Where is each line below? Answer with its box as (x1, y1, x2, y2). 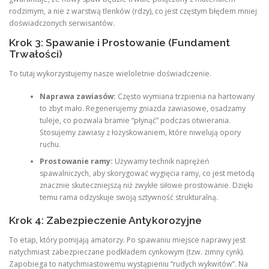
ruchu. (39, 139, 61, 150)
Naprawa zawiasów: (39, 91, 116, 102)
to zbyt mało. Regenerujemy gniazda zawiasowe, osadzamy (39, 103, 246, 114)
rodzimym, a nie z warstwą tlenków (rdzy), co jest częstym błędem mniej (9, 5, 257, 16)
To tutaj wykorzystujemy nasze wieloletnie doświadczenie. (9, 68, 211, 79)
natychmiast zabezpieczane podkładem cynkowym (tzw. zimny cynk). (9, 246, 244, 257)
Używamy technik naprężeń (112, 156, 210, 167)
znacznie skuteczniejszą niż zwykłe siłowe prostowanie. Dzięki (39, 180, 253, 191)
